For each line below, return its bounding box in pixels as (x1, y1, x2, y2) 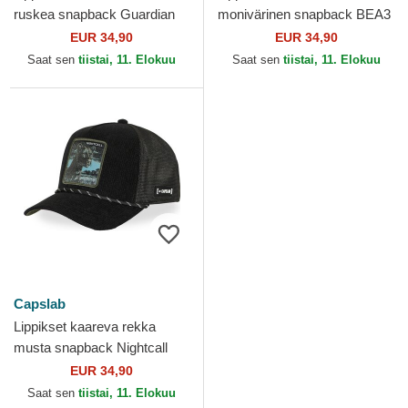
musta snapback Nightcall (14, 340, 168, 355)
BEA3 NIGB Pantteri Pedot (14, 361, 173, 376)
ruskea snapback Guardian (14, 6, 175, 22)
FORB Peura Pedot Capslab (218, 27, 386, 43)
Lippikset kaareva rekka (14, 319, 156, 334)
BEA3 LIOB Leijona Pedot (14, 27, 167, 43)
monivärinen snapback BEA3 (218, 6, 391, 22)
